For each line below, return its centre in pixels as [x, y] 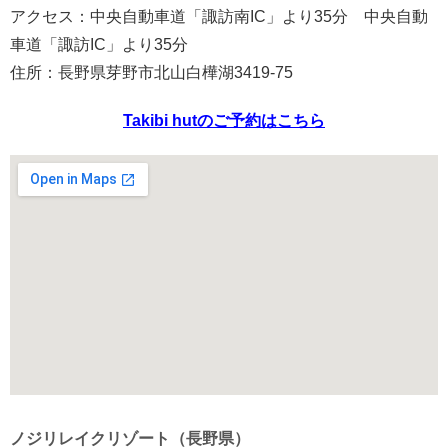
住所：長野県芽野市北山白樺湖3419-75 [151, 72]
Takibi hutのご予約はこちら [224, 120]
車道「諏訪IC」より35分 [99, 44]
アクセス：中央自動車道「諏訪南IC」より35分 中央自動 [219, 16]
